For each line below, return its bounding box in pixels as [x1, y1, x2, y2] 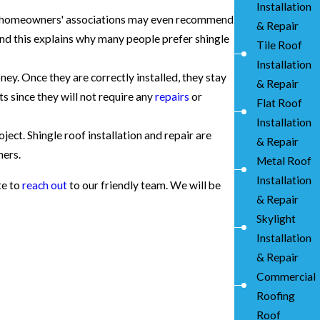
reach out [22, 179, 67, 192]
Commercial [256, 269, 316, 283]
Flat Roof [256, 96, 302, 109]
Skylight [256, 211, 296, 225]
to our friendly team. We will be [67, 179, 221, 192]
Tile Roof [256, 38, 302, 51]
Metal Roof [256, 154, 311, 167]
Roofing [256, 289, 295, 302]
